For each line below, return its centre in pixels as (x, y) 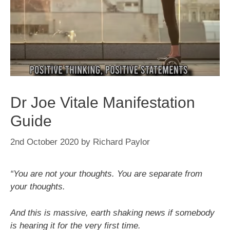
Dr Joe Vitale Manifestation (103, 102)
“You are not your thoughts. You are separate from (106, 174)
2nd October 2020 (44, 142)
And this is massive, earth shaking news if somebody (112, 213)
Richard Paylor (121, 142)
